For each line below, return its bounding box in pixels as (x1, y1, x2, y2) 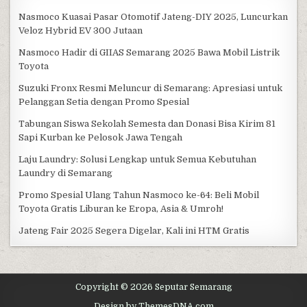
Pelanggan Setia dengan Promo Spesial (19, 97, 190, 108)
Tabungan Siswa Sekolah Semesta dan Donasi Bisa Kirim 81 (19, 119, 276, 130)
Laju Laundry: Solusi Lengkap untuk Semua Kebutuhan (19, 154, 257, 165)
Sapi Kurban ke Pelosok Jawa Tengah (19, 132, 183, 143)
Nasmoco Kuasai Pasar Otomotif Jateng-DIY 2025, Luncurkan (19, 12, 288, 23)
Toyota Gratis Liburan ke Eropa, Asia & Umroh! (19, 204, 224, 214)
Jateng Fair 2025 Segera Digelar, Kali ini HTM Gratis (19, 225, 250, 236)
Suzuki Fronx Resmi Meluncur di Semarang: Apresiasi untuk (19, 83, 283, 94)
